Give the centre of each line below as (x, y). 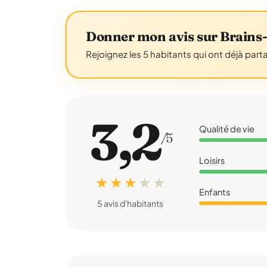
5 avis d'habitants (130, 203)
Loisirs (212, 160)
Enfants (215, 192)
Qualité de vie (227, 128)
